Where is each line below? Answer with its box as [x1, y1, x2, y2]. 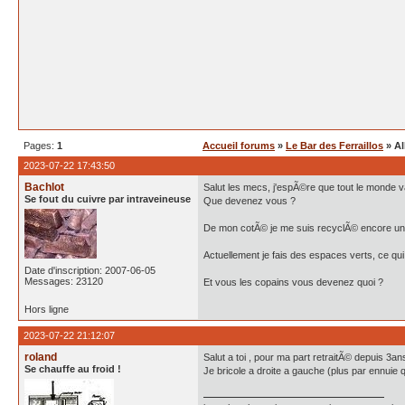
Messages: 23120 [24, 276, 103, 287]
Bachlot [24, 181, 64, 193]
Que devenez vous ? [203, 195, 296, 206]
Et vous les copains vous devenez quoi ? [203, 277, 383, 287]
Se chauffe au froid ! [24, 363, 121, 374]
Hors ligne [24, 304, 69, 315]
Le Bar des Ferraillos [286, 140, 383, 151]
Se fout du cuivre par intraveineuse [24, 193, 191, 204]
